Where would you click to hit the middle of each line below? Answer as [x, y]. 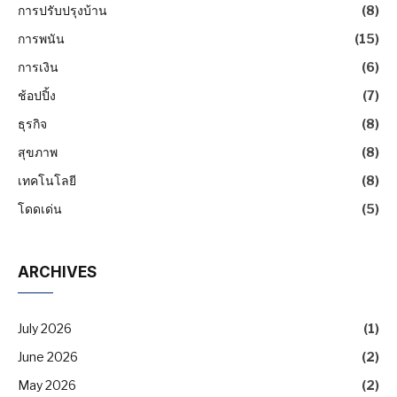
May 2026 [47, 385]
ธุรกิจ [32, 123]
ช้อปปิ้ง [37, 95]
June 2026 [48, 356]
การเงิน [38, 66]
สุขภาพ [38, 152]
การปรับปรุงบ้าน [62, 10]
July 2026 [45, 328]
